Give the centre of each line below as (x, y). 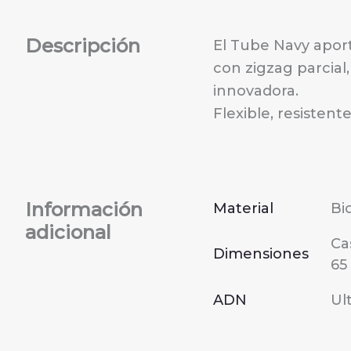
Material (243, 209)
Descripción (83, 45)
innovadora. (256, 90)
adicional (68, 233)
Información (84, 210)
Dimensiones (261, 254)
